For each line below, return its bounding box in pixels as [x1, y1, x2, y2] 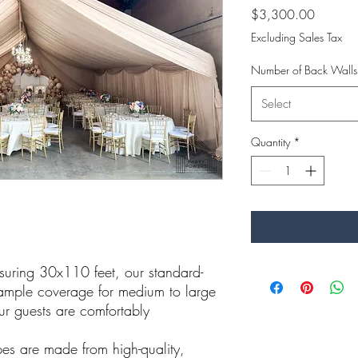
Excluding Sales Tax [251, 29, 342, 45]
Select [261, 95, 291, 112]
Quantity [251, 133, 290, 149]
